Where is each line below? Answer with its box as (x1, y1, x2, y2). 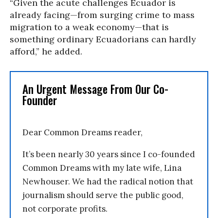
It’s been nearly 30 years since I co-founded (22, 148, 195, 160)
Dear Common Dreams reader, (22, 127, 143, 138)
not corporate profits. (22, 203, 108, 214)
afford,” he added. (10, 45, 82, 57)
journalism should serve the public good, (22, 189, 183, 200)
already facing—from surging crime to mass (10, 9, 195, 20)
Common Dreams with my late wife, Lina (22, 162, 182, 173)
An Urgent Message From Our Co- (22, 80, 168, 97)
